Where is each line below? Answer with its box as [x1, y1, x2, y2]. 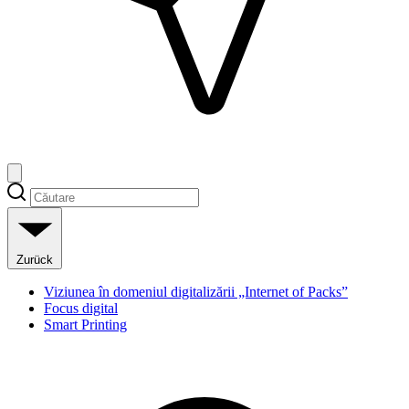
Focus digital [44, 299, 118, 316]
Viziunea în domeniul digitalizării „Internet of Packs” [44, 283, 348, 299]
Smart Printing [44, 316, 127, 332]
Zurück [16, 252, 53, 267]
